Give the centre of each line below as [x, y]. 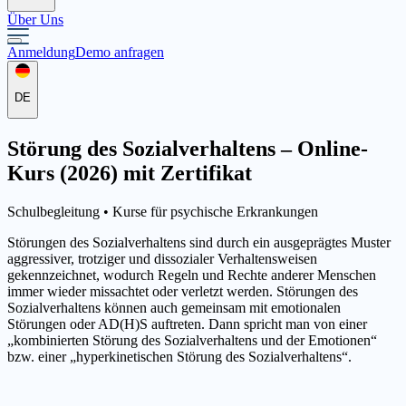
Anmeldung [41, 52]
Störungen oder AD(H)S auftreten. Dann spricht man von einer [187, 324]
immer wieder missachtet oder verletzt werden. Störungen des [183, 291]
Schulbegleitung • [60, 211]
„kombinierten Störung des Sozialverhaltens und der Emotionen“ [192, 340]
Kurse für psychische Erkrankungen [215, 211]
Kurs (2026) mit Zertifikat [130, 174]
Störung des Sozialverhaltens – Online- [188, 149]
